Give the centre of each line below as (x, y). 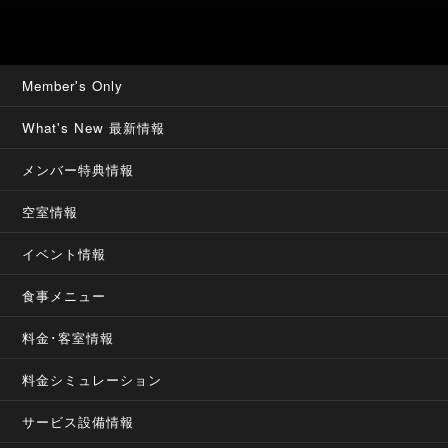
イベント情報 (64, 253)
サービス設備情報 (78, 421)
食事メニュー (64, 295)
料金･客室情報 (68, 337)
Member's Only (73, 85)
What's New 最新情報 (94, 127)
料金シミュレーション (92, 379)
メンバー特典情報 (78, 169)
